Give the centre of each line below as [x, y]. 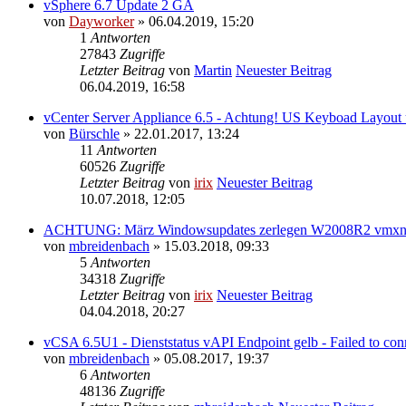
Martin [213, 71]
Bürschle [94, 134]
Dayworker [101, 22]
